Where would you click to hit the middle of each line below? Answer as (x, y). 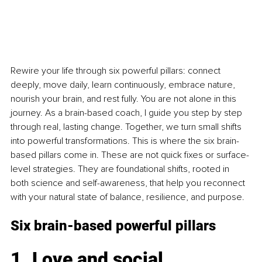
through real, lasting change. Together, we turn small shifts (127, 127)
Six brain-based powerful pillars (113, 226)
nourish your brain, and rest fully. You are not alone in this (125, 99)
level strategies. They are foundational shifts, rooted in (121, 169)
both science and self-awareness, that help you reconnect (129, 183)
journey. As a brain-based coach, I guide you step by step (127, 113)
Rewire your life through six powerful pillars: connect (117, 71)
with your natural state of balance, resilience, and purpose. (127, 197)
